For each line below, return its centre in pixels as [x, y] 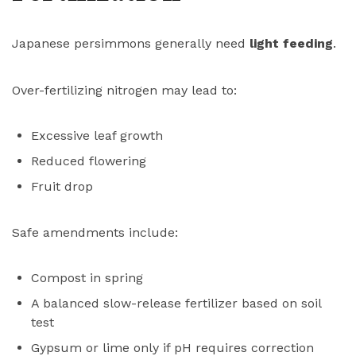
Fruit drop [62, 187]
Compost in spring [87, 278]
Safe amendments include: [95, 233]
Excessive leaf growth [97, 136]
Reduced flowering [89, 161]
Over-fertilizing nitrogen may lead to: [124, 91]
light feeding [291, 44]
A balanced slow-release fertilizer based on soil [176, 304]
